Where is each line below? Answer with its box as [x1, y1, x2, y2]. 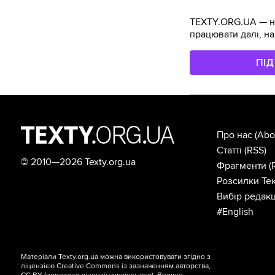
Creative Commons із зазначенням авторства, [56, 261, 211, 271]
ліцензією [21, 261, 57, 271]
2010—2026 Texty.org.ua [28, 155, 136, 168]
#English [216, 205, 254, 218]
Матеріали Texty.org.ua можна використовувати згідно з [21, 252, 211, 261]
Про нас [216, 128, 252, 141]
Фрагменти [216, 159, 266, 172]
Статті [216, 144, 242, 157]
